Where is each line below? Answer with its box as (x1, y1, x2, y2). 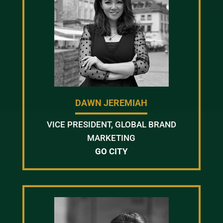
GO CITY (95, 146, 128, 156)
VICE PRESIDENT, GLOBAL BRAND (46, 119, 176, 129)
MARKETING (87, 132, 136, 143)
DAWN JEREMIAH (75, 97, 148, 108)
